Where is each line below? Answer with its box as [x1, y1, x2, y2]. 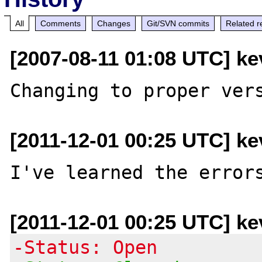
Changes [97, 18, 131, 28]
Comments [40, 18, 81, 28]
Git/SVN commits [147, 18, 210, 28]
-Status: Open [13, 236, 158, 258]
